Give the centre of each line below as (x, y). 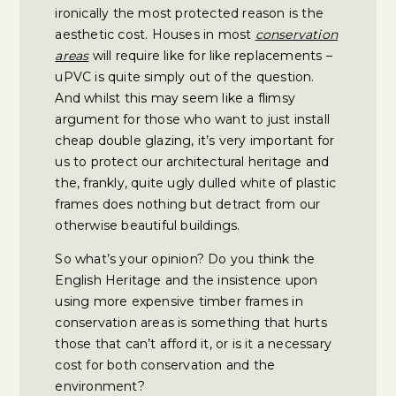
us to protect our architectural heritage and (192, 162)
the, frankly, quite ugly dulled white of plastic (196, 183)
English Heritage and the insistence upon (187, 280)
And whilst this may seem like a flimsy (175, 98)
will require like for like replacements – (210, 56)
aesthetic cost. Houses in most (155, 34)
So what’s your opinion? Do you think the (185, 259)
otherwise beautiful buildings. (148, 225)
